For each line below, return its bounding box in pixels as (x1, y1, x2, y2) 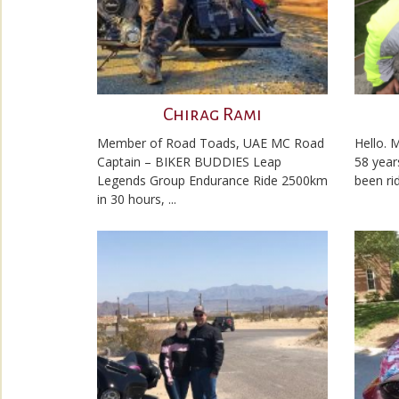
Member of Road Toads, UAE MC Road (97, 134, 324, 151)
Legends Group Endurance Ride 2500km (97, 172, 328, 189)
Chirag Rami (163, 104, 262, 124)
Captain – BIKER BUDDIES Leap (97, 153, 281, 170)
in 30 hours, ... (97, 191, 176, 208)
